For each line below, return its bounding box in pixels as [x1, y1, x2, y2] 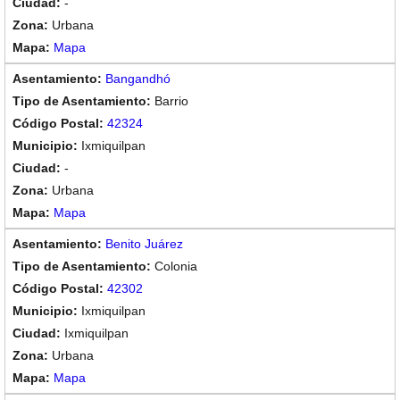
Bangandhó [105, 71, 171, 86]
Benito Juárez [105, 237, 183, 251]
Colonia [154, 259, 197, 273]
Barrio [154, 94, 188, 108]
